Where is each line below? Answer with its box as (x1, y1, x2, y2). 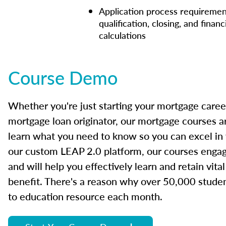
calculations (99, 29, 146, 42)
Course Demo (8, 65, 118, 91)
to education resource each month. (8, 189, 162, 204)
